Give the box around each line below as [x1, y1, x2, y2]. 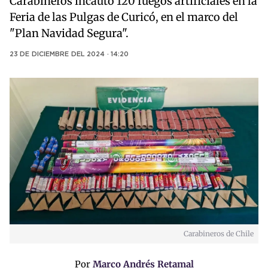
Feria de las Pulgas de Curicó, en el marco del [10, 10, 238, 25]
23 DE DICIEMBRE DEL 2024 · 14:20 [10, 51, 129, 58]
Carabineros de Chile [184, 229, 254, 239]
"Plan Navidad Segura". [10, 26, 129, 41]
